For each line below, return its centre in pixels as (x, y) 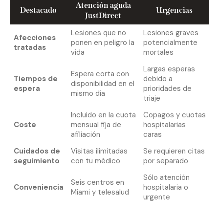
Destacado (38, 10)
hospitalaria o (165, 187)
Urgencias (174, 10)
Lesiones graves (171, 33)
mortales (158, 53)
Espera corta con (100, 74)
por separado (165, 161)
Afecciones (34, 38)
